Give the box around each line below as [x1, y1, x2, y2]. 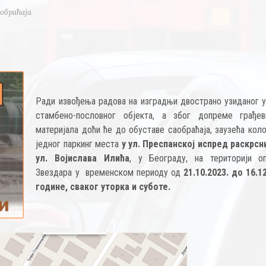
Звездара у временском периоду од [36, 167, 184, 178]
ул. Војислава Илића [36, 153, 129, 164]
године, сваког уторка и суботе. [36, 181, 171, 192]
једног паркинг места [36, 138, 122, 150]
